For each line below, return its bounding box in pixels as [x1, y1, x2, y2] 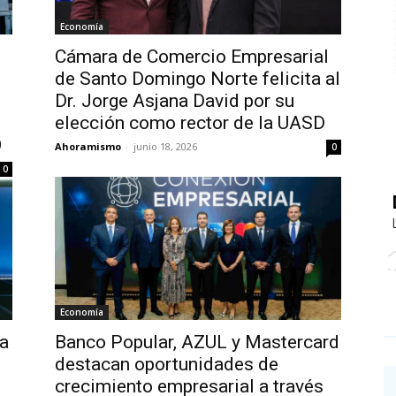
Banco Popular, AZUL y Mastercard [55, 331, 339, 353]
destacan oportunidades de [55, 354, 278, 375]
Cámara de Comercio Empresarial [55, 46, 329, 67]
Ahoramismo [55, 140, 121, 153]
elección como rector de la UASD [55, 112, 325, 133]
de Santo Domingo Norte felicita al [55, 68, 340, 89]
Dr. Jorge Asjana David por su [55, 90, 294, 111]
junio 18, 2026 [133, 140, 197, 153]
